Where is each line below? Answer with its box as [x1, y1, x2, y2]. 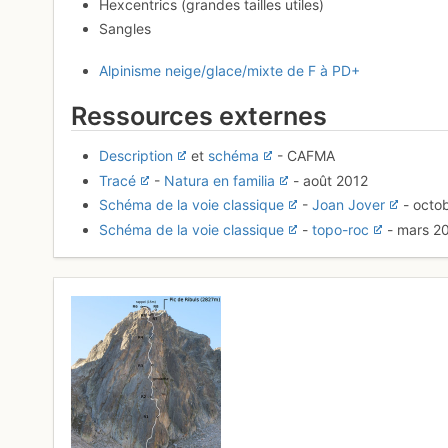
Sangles [99, 20, 152, 38]
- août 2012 [293, 171, 369, 189]
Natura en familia [164, 171, 276, 189]
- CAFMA [277, 147, 336, 165]
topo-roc [312, 220, 370, 238]
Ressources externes [71, 101, 328, 132]
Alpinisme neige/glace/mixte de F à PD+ [99, 62, 361, 80]
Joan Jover [312, 196, 386, 214]
